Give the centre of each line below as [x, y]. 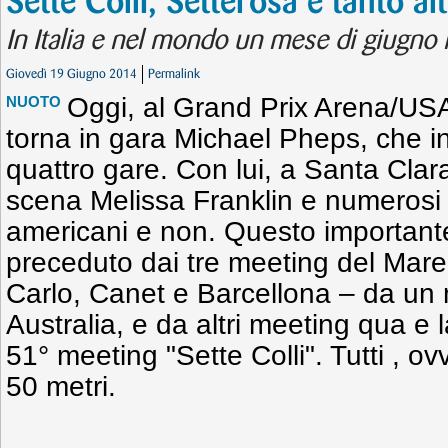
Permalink [174, 74]
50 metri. [61, 386]
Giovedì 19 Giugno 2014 [71, 74]
